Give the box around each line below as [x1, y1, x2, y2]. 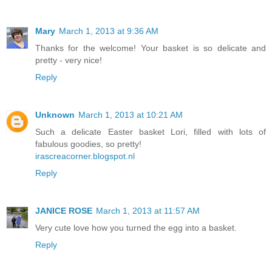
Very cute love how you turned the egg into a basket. [35, 223, 237, 233]
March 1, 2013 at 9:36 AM [59, 26, 158, 36]
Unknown [35, 110, 75, 120]
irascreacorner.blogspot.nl [35, 151, 135, 161]
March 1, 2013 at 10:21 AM [78, 110, 183, 120]
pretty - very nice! [35, 55, 102, 66]
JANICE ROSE [35, 206, 92, 216]
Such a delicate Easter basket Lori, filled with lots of [35, 127, 266, 137]
